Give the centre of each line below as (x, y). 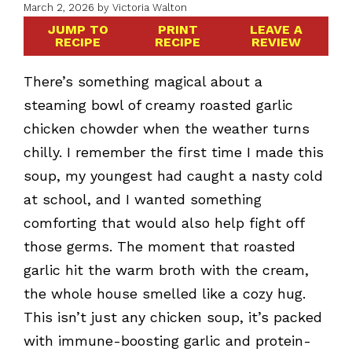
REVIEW (276, 42)
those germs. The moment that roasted (159, 246)
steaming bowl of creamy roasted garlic (158, 104)
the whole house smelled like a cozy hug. (165, 293)
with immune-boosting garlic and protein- (167, 340)
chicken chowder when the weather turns (167, 128)
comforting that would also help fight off (164, 222)
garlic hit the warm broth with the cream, (166, 269)
